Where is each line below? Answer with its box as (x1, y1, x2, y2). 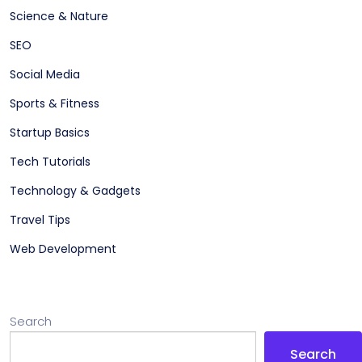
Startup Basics (10, 124, 90, 141)
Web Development (10, 240, 116, 257)
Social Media (10, 65, 80, 82)
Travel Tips (10, 211, 70, 228)
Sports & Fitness (10, 95, 99, 112)
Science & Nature (10, 7, 108, 24)
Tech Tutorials (10, 153, 90, 170)
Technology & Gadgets (10, 182, 141, 199)
